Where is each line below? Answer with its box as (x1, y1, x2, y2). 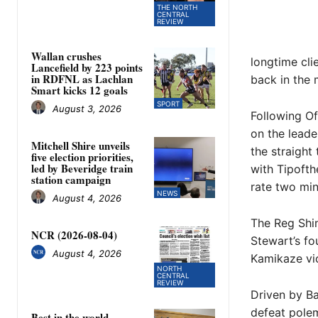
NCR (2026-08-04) (31, 227, 117, 243)
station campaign (31, 172, 111, 188)
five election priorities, (31, 149, 133, 165)
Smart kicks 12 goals (31, 82, 128, 99)
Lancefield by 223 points (31, 60, 143, 76)
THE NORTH (157, 3, 198, 12)
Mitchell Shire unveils (31, 138, 130, 154)
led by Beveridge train (31, 160, 133, 177)
